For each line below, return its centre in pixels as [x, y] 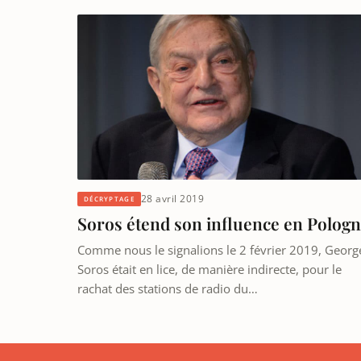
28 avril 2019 [172, 199]
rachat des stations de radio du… [168, 289]
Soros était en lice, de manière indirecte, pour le [210, 270]
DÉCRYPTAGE [109, 198]
